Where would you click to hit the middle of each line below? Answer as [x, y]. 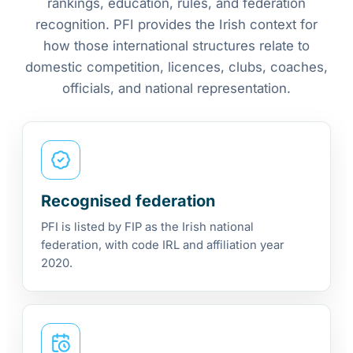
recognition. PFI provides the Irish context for [176, 25]
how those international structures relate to [176, 46]
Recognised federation [128, 201]
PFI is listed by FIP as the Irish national [147, 227]
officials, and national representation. [176, 89]
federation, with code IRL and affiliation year [163, 245]
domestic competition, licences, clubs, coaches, [176, 67]
